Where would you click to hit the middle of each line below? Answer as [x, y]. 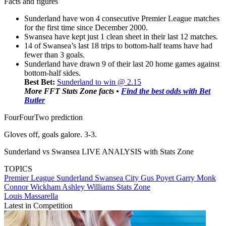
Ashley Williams [89, 187]
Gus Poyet [158, 178]
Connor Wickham [33, 187]
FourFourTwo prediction [43, 117]
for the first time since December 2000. [86, 27]
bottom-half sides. [52, 73]
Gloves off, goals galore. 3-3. [50, 134]
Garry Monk [196, 178]
